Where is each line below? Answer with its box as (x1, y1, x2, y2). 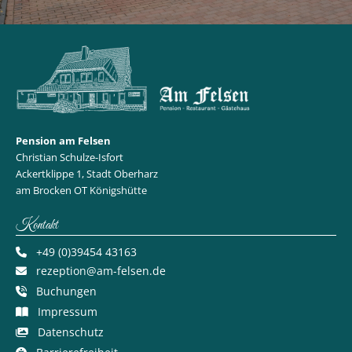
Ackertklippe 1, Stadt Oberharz (16, 167, 158, 181)
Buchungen (36, 283, 97, 299)
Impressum (38, 303, 97, 319)
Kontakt (16, 216, 58, 234)
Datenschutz (38, 324, 104, 339)
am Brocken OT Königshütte (16, 183, 147, 198)
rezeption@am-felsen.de (36, 262, 166, 278)
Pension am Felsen (16, 134, 111, 148)
